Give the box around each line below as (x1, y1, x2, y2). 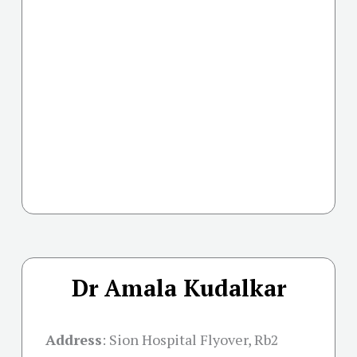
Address (45, 330, 102, 350)
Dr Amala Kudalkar (71, 273, 286, 304)
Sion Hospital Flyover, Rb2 (109, 330, 279, 350)
